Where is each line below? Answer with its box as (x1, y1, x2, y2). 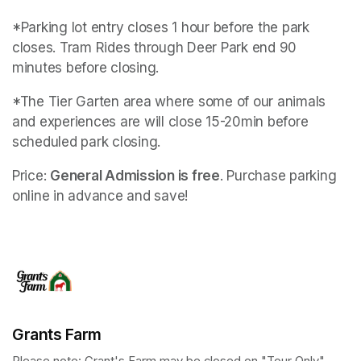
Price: (12, 167, 51, 184)
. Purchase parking (219, 167, 337, 184)
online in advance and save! (12, 187, 189, 204)
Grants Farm (12, 324, 102, 344)
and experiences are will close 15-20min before (12, 113, 309, 130)
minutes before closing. (12, 59, 160, 76)
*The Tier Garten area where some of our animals (12, 93, 326, 110)
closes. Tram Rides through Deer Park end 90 (12, 39, 297, 56)
